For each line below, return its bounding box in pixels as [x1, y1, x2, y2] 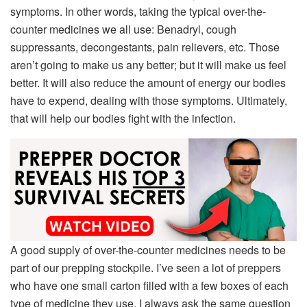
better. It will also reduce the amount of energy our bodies [10, 75, 286, 91]
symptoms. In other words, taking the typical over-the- [10, 3, 266, 20]
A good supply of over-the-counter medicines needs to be [10, 242, 286, 258]
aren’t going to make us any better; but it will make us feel [10, 57, 286, 73]
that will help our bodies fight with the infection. [10, 110, 236, 127]
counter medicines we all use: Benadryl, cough [10, 21, 236, 38]
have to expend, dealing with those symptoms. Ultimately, [10, 93, 287, 109]
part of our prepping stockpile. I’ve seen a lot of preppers [10, 260, 281, 276]
